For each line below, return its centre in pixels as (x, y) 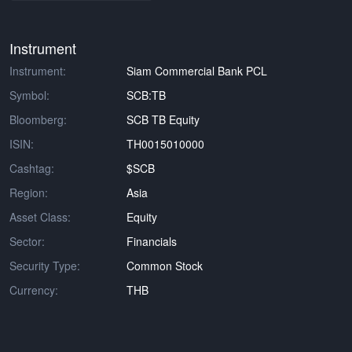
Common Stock (165, 266)
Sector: (27, 241)
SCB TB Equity (163, 119)
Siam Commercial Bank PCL (197, 71)
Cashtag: (32, 168)
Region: (29, 192)
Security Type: (45, 266)
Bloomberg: (38, 119)
